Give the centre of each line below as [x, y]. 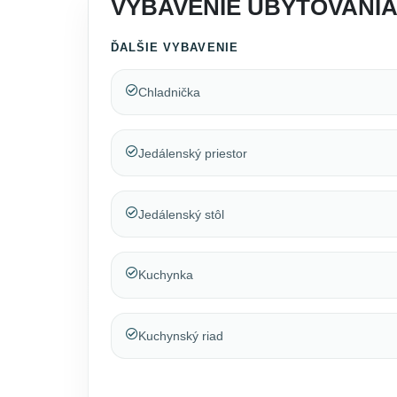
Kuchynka [165, 275]
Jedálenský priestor [192, 153]
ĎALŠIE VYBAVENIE [174, 48]
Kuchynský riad [180, 336]
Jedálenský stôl [181, 214]
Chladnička [169, 92]
